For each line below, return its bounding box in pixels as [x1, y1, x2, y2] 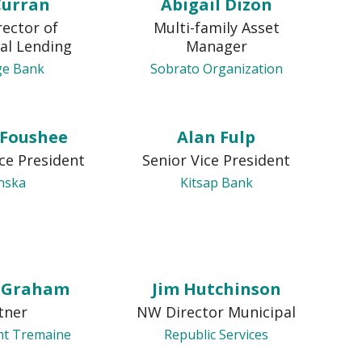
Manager [185, 36, 247, 56]
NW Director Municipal [137, 302, 297, 322]
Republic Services [164, 326, 269, 343]
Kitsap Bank [179, 174, 253, 192]
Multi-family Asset [153, 18, 280, 37]
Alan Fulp [177, 126, 256, 148]
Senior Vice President [142, 150, 291, 170]
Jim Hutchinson [151, 278, 281, 300]
